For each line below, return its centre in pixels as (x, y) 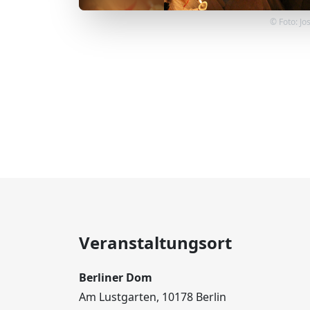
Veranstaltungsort (155, 243)
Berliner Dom (116, 277)
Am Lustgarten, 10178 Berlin (153, 297)
